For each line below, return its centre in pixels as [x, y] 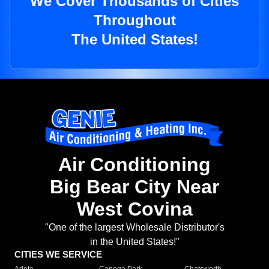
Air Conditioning [134, 165]
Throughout [134, 20]
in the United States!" [134, 242]
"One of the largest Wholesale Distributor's [134, 228]
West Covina [134, 209]
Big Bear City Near [134, 187]
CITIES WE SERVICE [58, 255]
